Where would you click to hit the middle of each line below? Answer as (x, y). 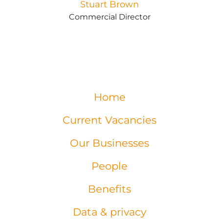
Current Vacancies (109, 120)
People (109, 166)
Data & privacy (109, 212)
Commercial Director (109, 17)
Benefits (109, 189)
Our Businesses (109, 143)
